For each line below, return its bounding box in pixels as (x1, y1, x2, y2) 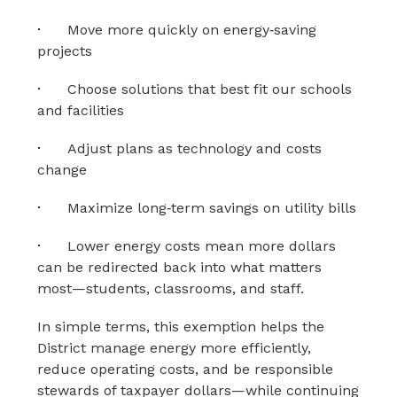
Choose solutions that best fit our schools (67, 81, 353, 97)
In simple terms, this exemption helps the (37, 318, 325, 335)
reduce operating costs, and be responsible (37, 361, 334, 378)
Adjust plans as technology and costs (67, 140, 323, 157)
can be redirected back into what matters (37, 259, 323, 276)
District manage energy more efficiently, (37, 339, 312, 356)
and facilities (37, 102, 125, 119)
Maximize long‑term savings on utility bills (67, 199, 357, 216)
